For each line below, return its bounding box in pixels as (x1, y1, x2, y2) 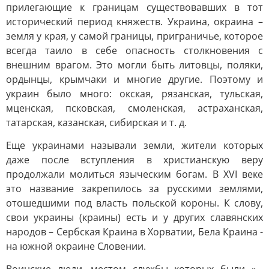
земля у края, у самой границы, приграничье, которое (6, 29, 263, 43)
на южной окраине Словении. (6, 240, 146, 253)
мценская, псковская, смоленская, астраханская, (6, 101, 263, 115)
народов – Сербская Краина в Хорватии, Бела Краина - (6, 225, 263, 238)
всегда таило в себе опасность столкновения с (6, 44, 263, 57)
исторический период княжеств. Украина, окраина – (6, 15, 263, 28)
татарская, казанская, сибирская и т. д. (6, 116, 187, 129)
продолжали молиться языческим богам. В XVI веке (6, 168, 263, 181)
